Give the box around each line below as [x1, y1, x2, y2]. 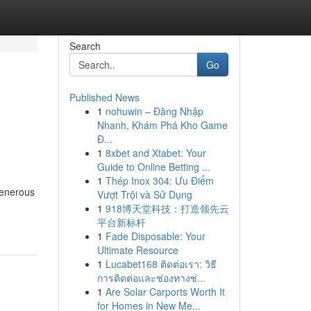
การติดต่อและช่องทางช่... [96, 271, 205, 285]
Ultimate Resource [96, 243, 178, 257]
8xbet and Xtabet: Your [105, 146, 206, 160]
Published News [69, 90, 140, 104]
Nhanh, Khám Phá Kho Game [96, 118, 228, 132]
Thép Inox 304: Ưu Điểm [105, 174, 214, 187]
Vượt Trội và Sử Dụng [96, 187, 192, 201]
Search [69, 39, 101, 53]
